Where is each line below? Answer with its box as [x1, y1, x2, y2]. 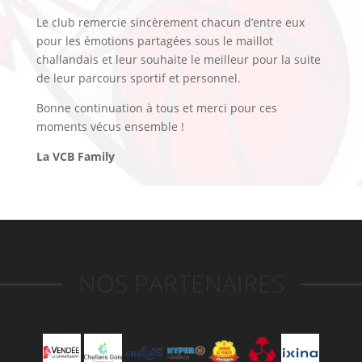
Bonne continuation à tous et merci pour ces [36, 99, 277, 116]
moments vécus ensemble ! [36, 118, 184, 134]
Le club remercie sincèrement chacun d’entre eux [36, 14, 305, 30]
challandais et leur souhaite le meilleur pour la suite [36, 51, 321, 67]
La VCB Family [36, 148, 115, 164]
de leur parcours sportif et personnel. [36, 69, 241, 86]
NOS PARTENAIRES [95, 266, 284, 300]
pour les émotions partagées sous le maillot [36, 32, 273, 48]
